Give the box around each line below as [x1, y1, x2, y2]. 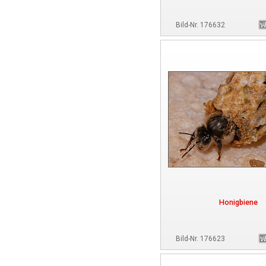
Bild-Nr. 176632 [176, 21, 225, 29]
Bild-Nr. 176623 [176, 235, 225, 243]
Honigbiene [219, 198, 258, 207]
